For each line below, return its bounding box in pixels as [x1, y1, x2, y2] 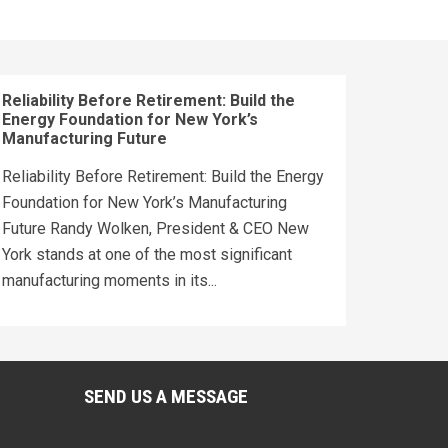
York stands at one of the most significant [2, 244, 292, 264]
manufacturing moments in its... [2, 270, 217, 290]
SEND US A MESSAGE [83, 384, 248, 408]
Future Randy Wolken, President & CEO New [2, 218, 309, 238]
